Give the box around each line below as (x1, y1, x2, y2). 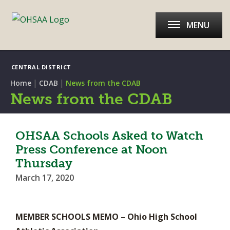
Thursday (15, 156, 72, 170)
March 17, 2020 (15, 172, 74, 183)
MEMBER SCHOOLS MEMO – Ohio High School (15, 211, 197, 222)
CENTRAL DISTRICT (11, 63, 71, 71)
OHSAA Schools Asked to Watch (15, 128, 203, 143)
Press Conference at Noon (15, 142, 167, 157)
